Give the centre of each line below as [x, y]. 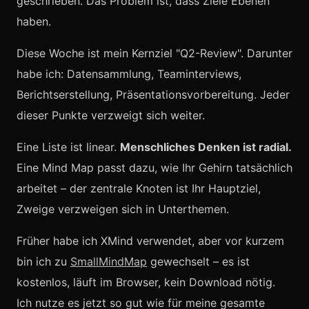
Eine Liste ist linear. [68, 147]
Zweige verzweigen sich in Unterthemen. [123, 209]
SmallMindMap [109, 261]
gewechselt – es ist [198, 261]
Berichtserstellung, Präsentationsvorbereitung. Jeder [153, 94]
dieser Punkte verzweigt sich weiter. [111, 115]
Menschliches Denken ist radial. [206, 147]
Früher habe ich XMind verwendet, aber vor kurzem [150, 241]
